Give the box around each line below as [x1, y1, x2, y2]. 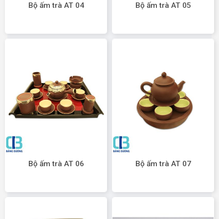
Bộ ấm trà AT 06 [28, 159, 84, 169]
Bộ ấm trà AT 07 [135, 159, 191, 169]
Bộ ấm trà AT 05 [135, 1, 191, 10]
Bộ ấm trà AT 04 [28, 1, 84, 10]
